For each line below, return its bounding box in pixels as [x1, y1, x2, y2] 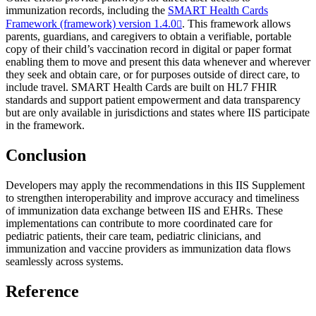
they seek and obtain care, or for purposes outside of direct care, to [6, 68, 300, 80]
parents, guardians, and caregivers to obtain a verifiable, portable [6, 30, 291, 42]
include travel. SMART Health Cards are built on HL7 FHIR [6, 80, 277, 93]
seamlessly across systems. [6, 255, 123, 267]
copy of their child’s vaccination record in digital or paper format [6, 42, 291, 55]
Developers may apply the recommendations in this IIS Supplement [6, 178, 305, 191]
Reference [6, 281, 79, 300]
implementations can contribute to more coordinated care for [6, 217, 272, 229]
